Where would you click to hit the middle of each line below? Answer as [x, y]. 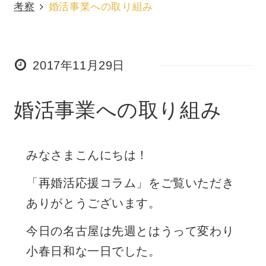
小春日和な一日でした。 [94, 251]
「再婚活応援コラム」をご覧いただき [130, 183]
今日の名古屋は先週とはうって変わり [130, 231]
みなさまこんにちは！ [88, 155]
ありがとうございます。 [94, 203]
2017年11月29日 [79, 65]
